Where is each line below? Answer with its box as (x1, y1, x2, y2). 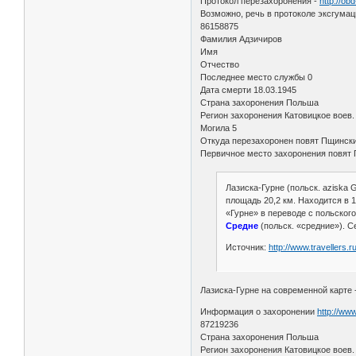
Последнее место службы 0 (200, 72, 315, 82)
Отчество (200, 59, 247, 69)
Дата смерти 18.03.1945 (200, 84, 300, 95)
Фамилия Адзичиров (200, 33, 285, 44)
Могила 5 (200, 122, 240, 133)
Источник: (225, 242, 269, 253)
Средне (225, 221, 258, 231)
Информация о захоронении (200, 307, 318, 317)
